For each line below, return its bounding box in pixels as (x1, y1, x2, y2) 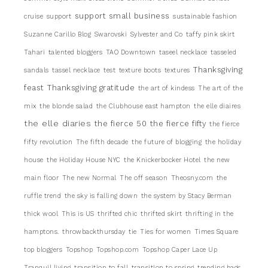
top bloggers (24, 245, 62, 254)
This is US (61, 209, 95, 218)
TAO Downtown (105, 48, 156, 56)
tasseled (211, 48, 236, 56)
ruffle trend (24, 191, 61, 200)
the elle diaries (24, 118, 91, 128)
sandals (24, 66, 49, 74)
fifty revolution (24, 138, 72, 146)
